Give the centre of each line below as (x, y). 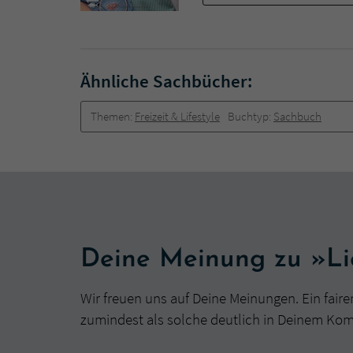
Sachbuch (297, 116)
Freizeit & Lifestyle (177, 116)
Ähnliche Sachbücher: (166, 80)
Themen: (113, 116)
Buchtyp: (251, 116)
